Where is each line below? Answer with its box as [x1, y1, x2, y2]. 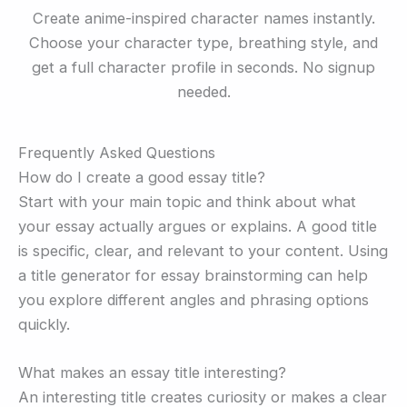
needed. [176, 83, 231, 102]
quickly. [18, 315, 70, 334]
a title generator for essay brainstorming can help [18, 266, 368, 285]
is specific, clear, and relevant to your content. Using [18, 242, 388, 261]
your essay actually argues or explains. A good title [18, 217, 377, 236]
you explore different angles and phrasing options [18, 291, 369, 310]
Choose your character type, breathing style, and [29, 34, 378, 53]
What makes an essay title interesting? [18, 363, 286, 382]
